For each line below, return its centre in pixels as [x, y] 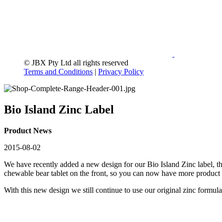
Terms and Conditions [58, 72]
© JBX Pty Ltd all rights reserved [76, 63]
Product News [28, 131]
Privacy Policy [121, 72]
